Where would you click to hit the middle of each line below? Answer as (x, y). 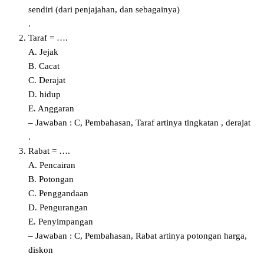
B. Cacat (44, 66)
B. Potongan (51, 179)
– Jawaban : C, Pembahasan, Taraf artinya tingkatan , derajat (139, 122)
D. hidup (44, 94)
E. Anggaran (51, 108)
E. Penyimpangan (61, 221)
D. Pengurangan (58, 207)
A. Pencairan (52, 165)
